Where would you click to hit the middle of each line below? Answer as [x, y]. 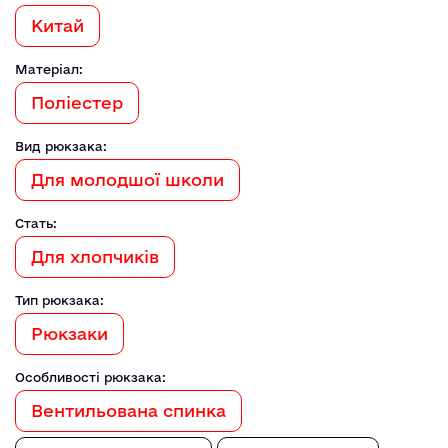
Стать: [36, 222]
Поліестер [77, 102]
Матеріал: [49, 68]
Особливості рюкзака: [90, 376]
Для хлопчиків [95, 256]
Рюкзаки [69, 333]
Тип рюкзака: [59, 299]
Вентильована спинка [128, 410]
